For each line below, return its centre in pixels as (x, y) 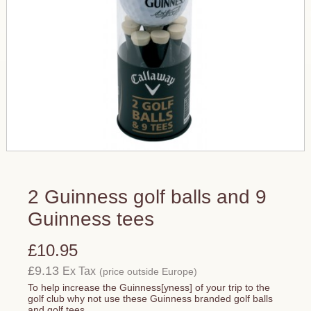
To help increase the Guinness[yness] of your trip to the (149, 287)
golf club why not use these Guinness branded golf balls (150, 299)
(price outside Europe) (148, 271)
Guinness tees (91, 219)
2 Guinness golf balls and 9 (147, 197)
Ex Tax (79, 271)
